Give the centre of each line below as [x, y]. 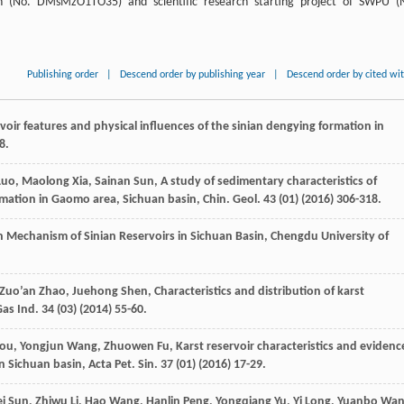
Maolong [46, 181]
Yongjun [42, 346]
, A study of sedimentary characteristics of [266, 181]
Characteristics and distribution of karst [259, 291]
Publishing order [63, 74]
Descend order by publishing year [193, 74]
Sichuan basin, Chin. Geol [190, 199]
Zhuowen [129, 346]
